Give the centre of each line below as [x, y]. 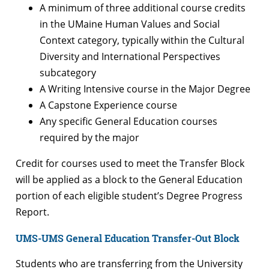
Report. [34, 212]
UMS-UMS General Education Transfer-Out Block [128, 238]
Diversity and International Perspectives [130, 56]
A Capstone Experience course [108, 105]
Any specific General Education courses [128, 121]
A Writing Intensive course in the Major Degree [145, 89]
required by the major [89, 137]
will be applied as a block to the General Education [129, 179]
